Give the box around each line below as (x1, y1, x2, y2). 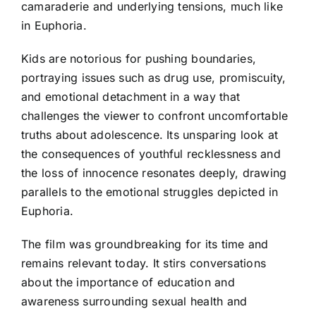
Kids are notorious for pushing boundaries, (21, 51, 257, 66)
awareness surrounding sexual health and (21, 293, 248, 308)
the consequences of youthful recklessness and (21, 146, 281, 161)
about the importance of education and (21, 274, 235, 289)
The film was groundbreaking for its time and (21, 236, 269, 251)
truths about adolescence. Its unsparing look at (21, 127, 279, 142)
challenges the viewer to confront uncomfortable (21, 108, 288, 123)
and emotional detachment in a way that (21, 89, 241, 104)
